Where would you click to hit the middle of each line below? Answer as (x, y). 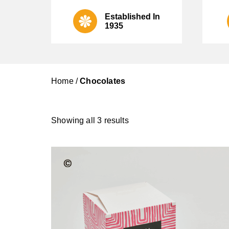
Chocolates (103, 81)
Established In (132, 16)
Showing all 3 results (90, 121)
